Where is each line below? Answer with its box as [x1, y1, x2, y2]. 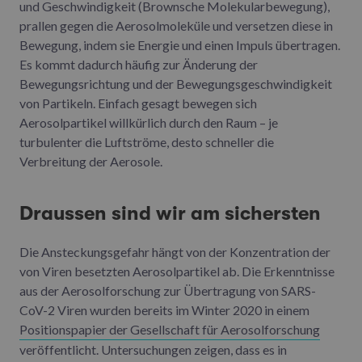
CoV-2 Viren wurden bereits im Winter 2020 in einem [19, 301, 309, 318]
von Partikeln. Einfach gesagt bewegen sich [19, 95, 257, 111]
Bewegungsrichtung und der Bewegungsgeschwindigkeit [19, 75, 332, 91]
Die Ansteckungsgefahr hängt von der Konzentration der [19, 243, 330, 259]
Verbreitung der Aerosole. [19, 153, 162, 169]
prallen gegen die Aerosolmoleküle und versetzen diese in [19, 17, 333, 33]
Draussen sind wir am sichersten [19, 201, 321, 225]
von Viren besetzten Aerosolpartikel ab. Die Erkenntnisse [19, 263, 335, 279]
